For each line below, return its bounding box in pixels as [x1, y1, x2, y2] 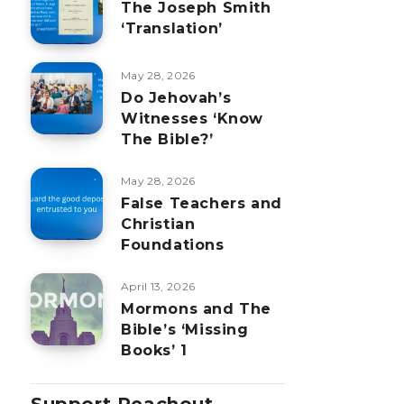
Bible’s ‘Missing [121, 321, 249, 338]
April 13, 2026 [121, 280, 196, 293]
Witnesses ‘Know [121, 110, 263, 127]
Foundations [121, 236, 225, 253]
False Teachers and [121, 195, 282, 212]
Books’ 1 [121, 342, 188, 359]
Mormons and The [121, 300, 272, 317]
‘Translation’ [121, 20, 223, 37]
